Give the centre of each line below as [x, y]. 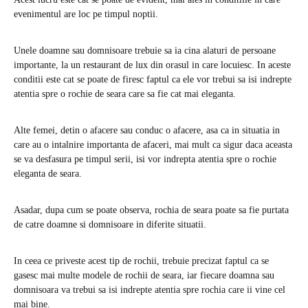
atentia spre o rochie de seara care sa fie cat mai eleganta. [125, 93]
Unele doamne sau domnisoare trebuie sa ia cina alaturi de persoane [145, 50]
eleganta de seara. [48, 173]
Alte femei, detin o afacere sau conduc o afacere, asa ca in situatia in [147, 130]
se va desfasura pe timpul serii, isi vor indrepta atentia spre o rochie [145, 159]
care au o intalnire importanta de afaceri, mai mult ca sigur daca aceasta [153, 144]
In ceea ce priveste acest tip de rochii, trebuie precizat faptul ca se [141, 261]
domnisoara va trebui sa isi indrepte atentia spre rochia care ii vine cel [150, 289]
